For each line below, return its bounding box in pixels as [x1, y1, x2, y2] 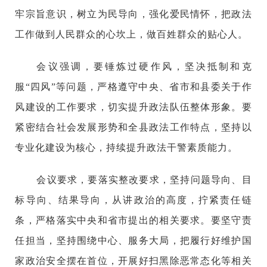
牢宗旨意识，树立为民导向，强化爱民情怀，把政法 [15, 8, 252, 19]
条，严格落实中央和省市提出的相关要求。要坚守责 [15, 215, 252, 225]
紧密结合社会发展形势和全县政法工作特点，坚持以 [15, 122, 252, 132]
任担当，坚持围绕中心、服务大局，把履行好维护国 [15, 235, 252, 246]
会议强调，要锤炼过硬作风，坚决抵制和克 [36, 61, 252, 72]
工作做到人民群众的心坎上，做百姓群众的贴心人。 [15, 29, 249, 39]
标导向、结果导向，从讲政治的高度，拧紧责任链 [15, 194, 252, 205]
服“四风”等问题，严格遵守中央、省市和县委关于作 [15, 81, 252, 92]
